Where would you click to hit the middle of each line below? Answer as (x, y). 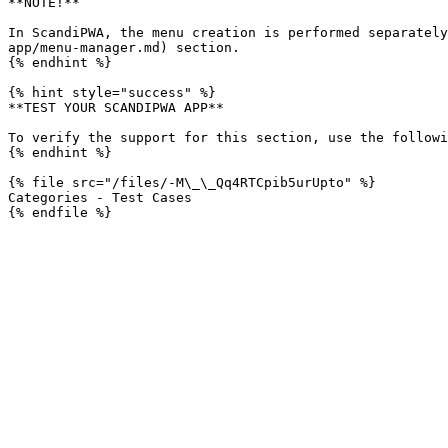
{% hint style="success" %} (112, 92)
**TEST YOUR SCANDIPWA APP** (116, 107)
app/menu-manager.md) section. (124, 47)
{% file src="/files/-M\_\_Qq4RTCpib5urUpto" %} (192, 182)
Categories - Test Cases (100, 197)
